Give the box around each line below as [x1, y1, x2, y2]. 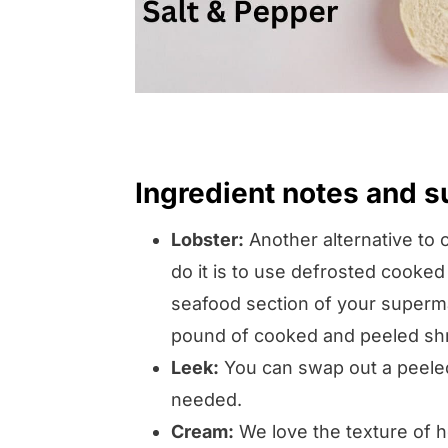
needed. [171, 388, 242, 410]
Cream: [171, 420, 234, 442]
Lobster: [171, 228, 244, 250]
